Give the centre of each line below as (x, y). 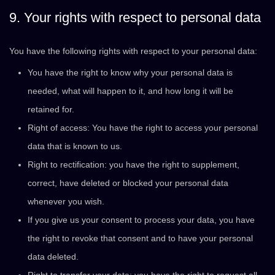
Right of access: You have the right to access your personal (143, 128)
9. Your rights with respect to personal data (135, 17)
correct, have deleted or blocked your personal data (128, 183)
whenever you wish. (66, 201)
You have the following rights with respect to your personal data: (133, 51)
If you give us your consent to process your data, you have (141, 220)
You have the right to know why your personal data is (130, 72)
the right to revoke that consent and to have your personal (140, 238)
